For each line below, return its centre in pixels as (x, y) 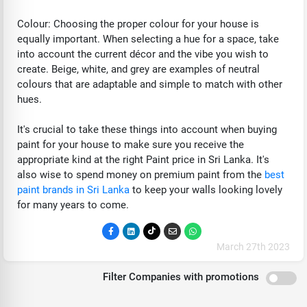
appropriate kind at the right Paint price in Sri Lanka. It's (143, 159)
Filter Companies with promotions (181, 277)
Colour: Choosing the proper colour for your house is (138, 24)
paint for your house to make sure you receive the (131, 144)
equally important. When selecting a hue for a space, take (148, 39)
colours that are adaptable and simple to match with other (150, 84)
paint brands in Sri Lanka (73, 189)
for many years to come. (73, 205)
